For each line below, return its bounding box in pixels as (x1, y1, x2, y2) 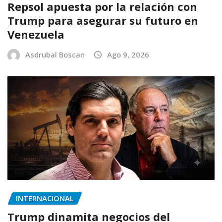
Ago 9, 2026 (107, 49, 149, 59)
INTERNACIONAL (16, 193, 74, 203)
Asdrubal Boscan (25, 49, 85, 59)
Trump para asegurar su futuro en (7, 12, 198, 28)
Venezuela (7, 26, 64, 42)
